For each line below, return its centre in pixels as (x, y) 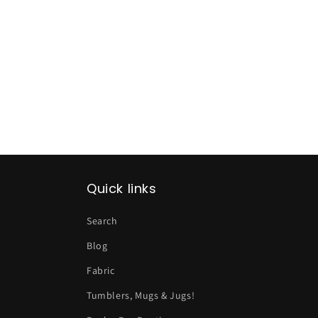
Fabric (101, 270)
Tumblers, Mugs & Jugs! (141, 295)
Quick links (122, 188)
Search (102, 221)
